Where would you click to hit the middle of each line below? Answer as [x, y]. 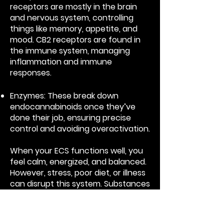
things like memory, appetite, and [74, 29]
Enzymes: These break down [64, 96]
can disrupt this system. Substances [80, 184]
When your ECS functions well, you [76, 151]
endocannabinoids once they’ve [73, 107]
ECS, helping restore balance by [71, 217]
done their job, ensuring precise [70, 118]
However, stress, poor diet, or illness [78, 173]
